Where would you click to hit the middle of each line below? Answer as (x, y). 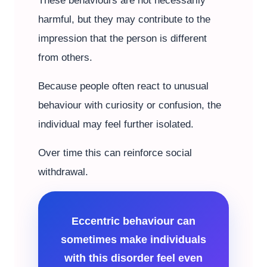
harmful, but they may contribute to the (124, 19)
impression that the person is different (122, 38)
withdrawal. (63, 172)
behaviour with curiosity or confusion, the (130, 105)
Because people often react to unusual (123, 86)
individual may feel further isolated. (116, 124)
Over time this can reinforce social (115, 153)
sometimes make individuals (133, 239)
